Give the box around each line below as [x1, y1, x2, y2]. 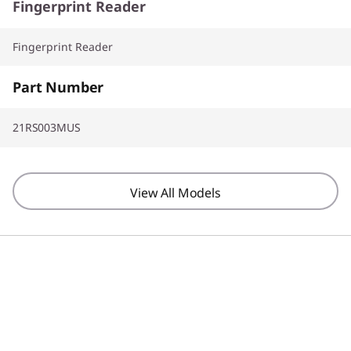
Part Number [13, 77, 104, 96]
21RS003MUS [13, 119, 81, 135]
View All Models [130, 183, 221, 201]
